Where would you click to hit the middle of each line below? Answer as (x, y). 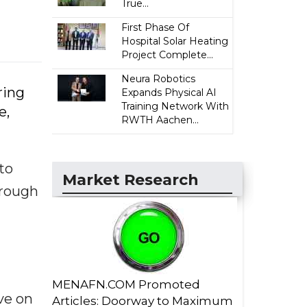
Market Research (131, 180)
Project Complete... (168, 55)
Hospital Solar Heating (175, 41)
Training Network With (175, 106)
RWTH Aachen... (160, 120)
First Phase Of (156, 27)
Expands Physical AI (169, 93)
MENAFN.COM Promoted (126, 284)
